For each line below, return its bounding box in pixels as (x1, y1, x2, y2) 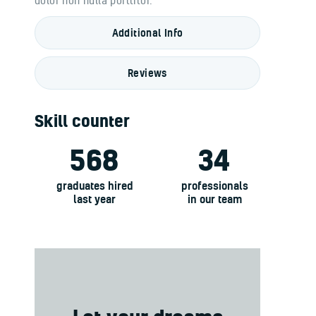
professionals (181, 178, 248, 193)
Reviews (128, 66, 167, 80)
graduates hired (56, 178, 133, 193)
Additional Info (111, 25, 183, 39)
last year (73, 191, 116, 206)
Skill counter (35, 109, 130, 131)
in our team (187, 191, 242, 206)
